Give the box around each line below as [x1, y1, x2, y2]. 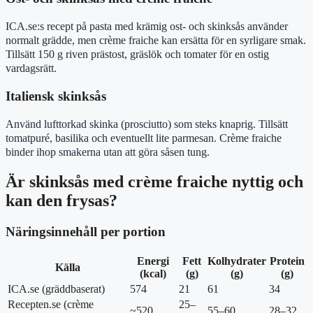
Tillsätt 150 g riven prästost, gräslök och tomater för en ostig [6, 48, 269, 61]
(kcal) [140, 268, 166, 280]
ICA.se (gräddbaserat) [8, 283, 105, 296]
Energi [137, 255, 169, 268]
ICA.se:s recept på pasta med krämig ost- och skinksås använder [6, 20, 288, 34]
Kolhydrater [208, 255, 266, 268]
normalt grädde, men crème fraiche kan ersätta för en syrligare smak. [6, 34, 306, 48]
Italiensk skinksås [6, 88, 106, 103]
